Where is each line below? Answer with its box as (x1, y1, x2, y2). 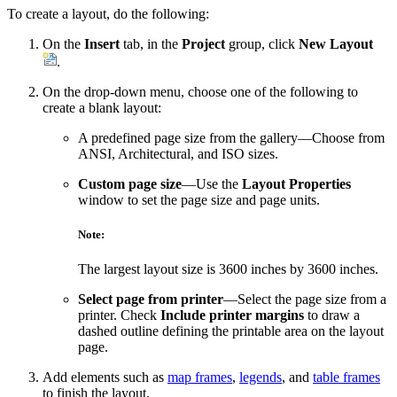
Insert (84, 35, 120, 51)
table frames (313, 370, 380, 385)
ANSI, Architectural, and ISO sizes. (78, 145, 278, 161)
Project (182, 35, 225, 51)
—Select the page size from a (223, 292, 386, 307)
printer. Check (78, 307, 160, 323)
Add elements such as (43, 370, 167, 385)
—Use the (182, 175, 242, 191)
